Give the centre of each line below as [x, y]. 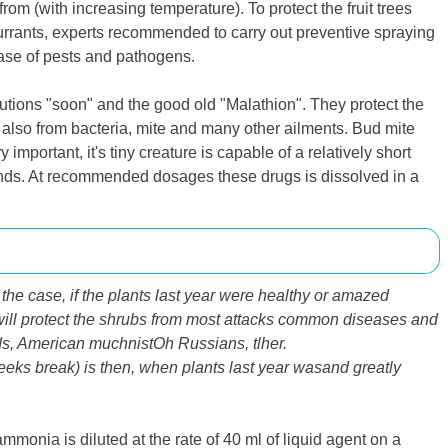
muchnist [121, 344]
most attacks [228, 320]
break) [57, 368]
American [53, 344]
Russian [205, 344]
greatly [377, 368]
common [308, 320]
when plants [182, 368]
